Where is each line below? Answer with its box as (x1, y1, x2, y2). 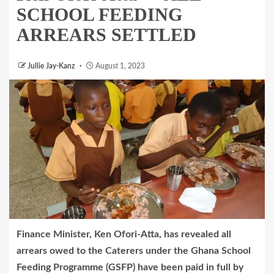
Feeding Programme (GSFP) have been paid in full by (17, 262, 243, 272)
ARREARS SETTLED (17, 24, 196, 45)
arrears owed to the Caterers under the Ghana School (17, 245, 251, 256)
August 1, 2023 (94, 62, 145, 70)
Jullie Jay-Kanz (28, 62, 76, 70)
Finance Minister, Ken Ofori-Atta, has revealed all (17, 229, 231, 239)
